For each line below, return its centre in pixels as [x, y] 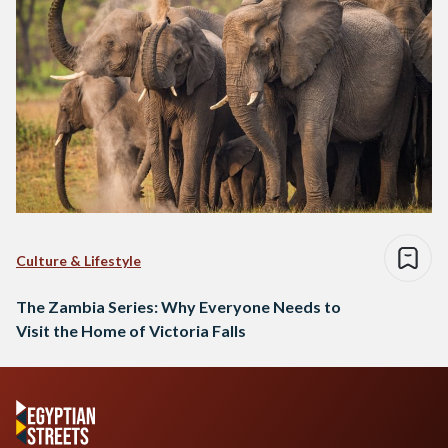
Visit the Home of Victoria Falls [131, 330]
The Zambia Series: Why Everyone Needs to [178, 306]
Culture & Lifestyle [78, 260]
